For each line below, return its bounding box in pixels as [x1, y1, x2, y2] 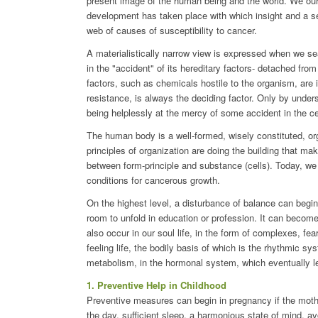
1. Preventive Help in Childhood [87, 278, 226, 292]
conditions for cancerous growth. [87, 173, 220, 187]
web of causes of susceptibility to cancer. [87, 23, 257, 38]
